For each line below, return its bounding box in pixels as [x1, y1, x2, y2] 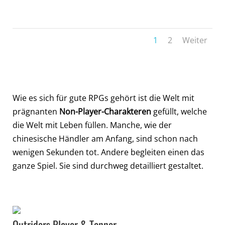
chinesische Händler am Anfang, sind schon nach [13, 133, 198, 144]
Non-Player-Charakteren [59, 105, 151, 117]
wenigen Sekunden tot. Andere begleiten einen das [13, 146, 204, 158]
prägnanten [13, 105, 59, 117]
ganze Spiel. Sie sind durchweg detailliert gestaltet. [13, 160, 203, 171]
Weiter [182, 34, 207, 46]
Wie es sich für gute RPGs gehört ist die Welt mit [13, 92, 194, 103]
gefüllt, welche [151, 105, 207, 117]
